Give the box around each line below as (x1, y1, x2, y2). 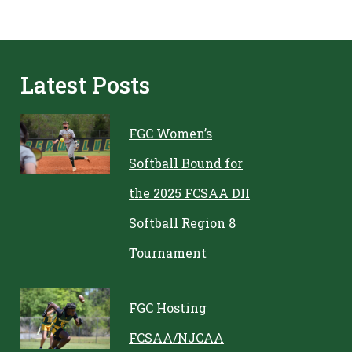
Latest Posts (20, 70, 150, 100)
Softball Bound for (129, 155, 244, 171)
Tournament (129, 244, 207, 261)
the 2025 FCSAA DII (129, 185, 251, 201)
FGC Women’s (129, 125, 213, 141)
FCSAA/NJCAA (129, 329, 225, 346)
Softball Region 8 (129, 214, 236, 231)
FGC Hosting (129, 299, 207, 316)
